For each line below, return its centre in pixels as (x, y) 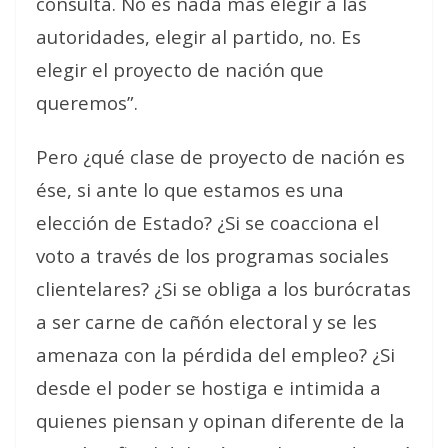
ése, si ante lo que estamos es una (190, 189)
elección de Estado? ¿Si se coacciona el (207, 222)
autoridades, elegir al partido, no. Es (198, 36)
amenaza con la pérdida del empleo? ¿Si (215, 354)
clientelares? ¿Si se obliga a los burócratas (223, 288)
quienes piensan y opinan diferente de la (220, 420)
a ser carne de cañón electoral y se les (206, 321)
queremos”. (87, 102)
